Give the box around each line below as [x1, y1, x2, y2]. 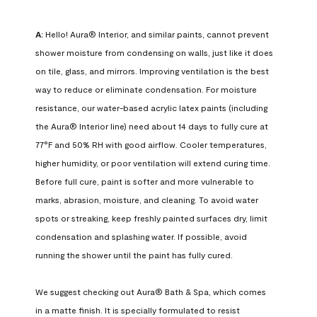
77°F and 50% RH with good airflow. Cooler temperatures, [35, 139, 267, 149]
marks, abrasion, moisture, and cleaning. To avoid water [35, 194, 258, 204]
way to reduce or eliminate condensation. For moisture [35, 83, 257, 94]
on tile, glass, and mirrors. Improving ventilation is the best [35, 65, 269, 76]
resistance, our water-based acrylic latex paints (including [35, 102, 267, 113]
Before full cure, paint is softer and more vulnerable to [35, 175, 254, 186]
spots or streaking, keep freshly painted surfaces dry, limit [35, 212, 267, 223]
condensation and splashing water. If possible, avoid [35, 231, 247, 241]
